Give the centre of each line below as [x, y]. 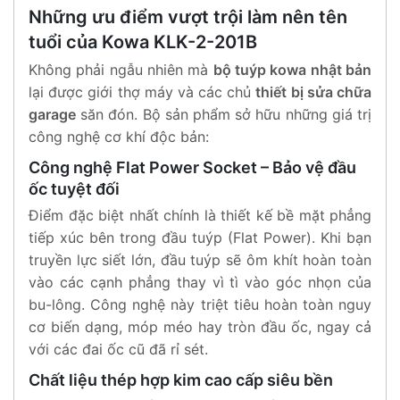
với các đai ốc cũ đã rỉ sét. [118, 349]
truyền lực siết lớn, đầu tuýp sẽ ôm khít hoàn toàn [200, 259]
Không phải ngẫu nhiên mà [121, 69]
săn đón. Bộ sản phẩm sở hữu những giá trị [224, 114]
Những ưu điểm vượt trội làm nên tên [188, 17]
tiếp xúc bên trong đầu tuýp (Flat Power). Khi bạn [200, 237]
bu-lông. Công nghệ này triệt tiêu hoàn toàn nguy [200, 304]
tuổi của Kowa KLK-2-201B [143, 42]
